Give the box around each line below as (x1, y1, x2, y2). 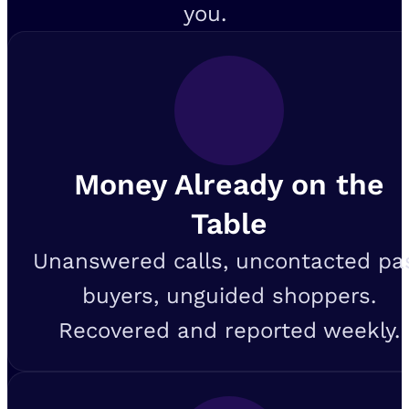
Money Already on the (73, 166, 384, 202)
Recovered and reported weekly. (58, 317, 400, 343)
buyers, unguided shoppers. (81, 282, 376, 309)
